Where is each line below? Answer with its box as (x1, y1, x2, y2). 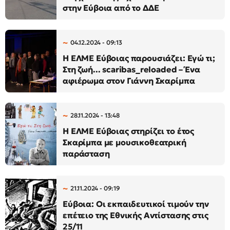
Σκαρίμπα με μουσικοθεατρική (63, 137, 186, 147)
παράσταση (63, 148, 110, 159)
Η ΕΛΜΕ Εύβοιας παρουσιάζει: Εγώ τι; (63, 53, 215, 63)
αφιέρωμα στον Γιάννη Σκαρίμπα (63, 75, 195, 86)
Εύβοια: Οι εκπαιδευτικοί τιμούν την (63, 199, 209, 209)
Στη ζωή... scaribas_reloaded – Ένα (63, 64, 200, 74)
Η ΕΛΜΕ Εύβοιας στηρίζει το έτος (63, 126, 195, 136)
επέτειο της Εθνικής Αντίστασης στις (63, 210, 208, 220)
